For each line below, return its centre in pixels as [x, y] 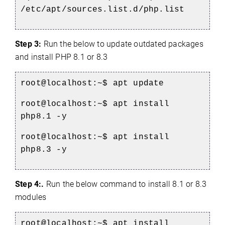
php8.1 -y [44, 117]
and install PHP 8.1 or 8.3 [62, 57]
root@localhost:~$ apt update [92, 84]
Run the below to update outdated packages [122, 44]
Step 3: [28, 44]
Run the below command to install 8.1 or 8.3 [125, 184]
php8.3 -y [44, 150]
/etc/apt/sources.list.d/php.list [103, 10]
